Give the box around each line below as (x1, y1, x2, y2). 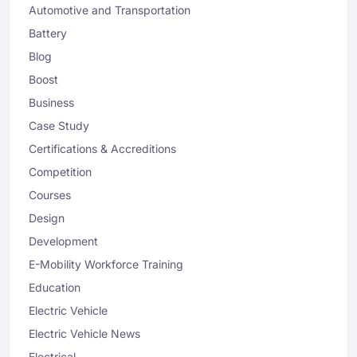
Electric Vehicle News (29, 327, 140, 341)
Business (29, 96, 74, 110)
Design (29, 211, 65, 226)
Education (29, 280, 80, 295)
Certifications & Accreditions (29, 142, 176, 156)
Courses (29, 188, 71, 202)
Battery (29, 26, 67, 41)
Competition (29, 165, 92, 179)
